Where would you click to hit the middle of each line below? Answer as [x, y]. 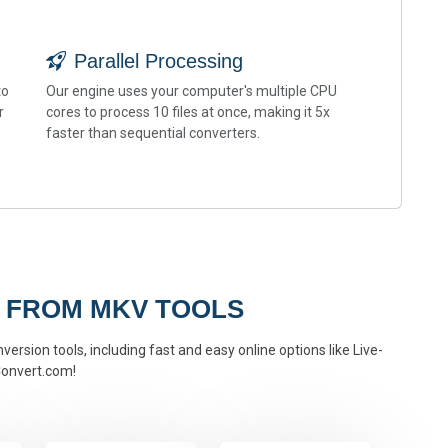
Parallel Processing [158, 61]
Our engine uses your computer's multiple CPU [191, 91]
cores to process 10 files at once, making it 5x [188, 112]
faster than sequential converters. [153, 133]
